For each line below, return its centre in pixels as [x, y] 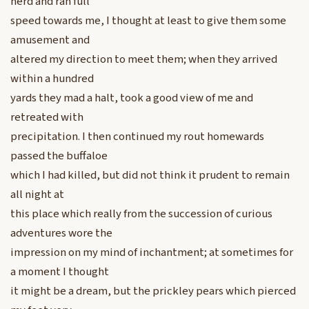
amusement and [50, 40]
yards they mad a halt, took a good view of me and [132, 98]
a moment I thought [60, 272]
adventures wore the [61, 233]
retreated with [47, 118]
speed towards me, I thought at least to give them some [148, 21]
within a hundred [52, 79]
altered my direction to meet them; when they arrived [144, 60]
